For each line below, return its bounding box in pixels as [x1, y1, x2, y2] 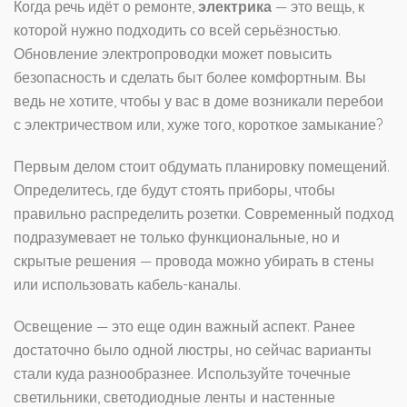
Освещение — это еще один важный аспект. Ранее [14, 317, 355, 336]
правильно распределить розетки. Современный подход [14, 204, 393, 223]
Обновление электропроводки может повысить [14, 45, 332, 64]
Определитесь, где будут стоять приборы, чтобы [14, 181, 335, 200]
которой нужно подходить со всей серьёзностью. [14, 21, 341, 40]
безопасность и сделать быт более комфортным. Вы [14, 68, 366, 87]
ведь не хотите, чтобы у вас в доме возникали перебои [14, 92, 383, 111]
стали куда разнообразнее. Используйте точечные [14, 364, 351, 383]
